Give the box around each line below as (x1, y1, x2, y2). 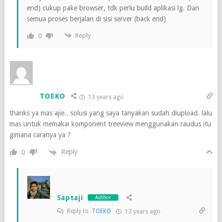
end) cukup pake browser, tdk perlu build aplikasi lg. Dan (26, 3, 199, 12)
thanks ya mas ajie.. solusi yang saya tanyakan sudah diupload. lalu (9, 109, 212, 117)
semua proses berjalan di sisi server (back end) (26, 14, 166, 23)
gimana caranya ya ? (9, 131, 71, 139)
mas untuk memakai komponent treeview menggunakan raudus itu (9, 120, 211, 128)
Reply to (65, 207, 92, 215)
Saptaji (56, 193, 83, 202)
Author (95, 195, 111, 201)
